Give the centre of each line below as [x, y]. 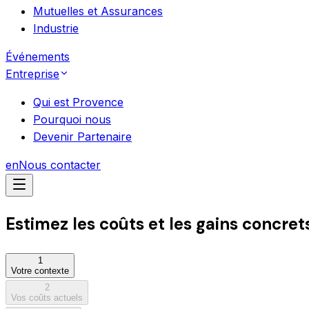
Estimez [37, 223]
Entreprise [32, 74]
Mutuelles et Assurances [98, 11]
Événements [38, 57]
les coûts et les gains [155, 223]
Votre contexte [40, 270]
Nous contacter [60, 165]
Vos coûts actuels [47, 297]
